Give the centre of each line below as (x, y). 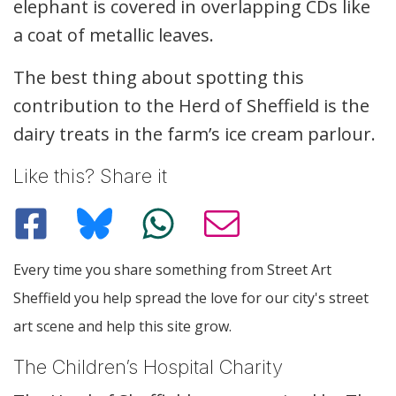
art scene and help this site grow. (122, 326)
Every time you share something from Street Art (172, 269)
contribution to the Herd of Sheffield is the (191, 106)
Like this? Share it (90, 176)
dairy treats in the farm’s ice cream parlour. (194, 134)
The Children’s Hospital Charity (148, 366)
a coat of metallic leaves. (114, 35)
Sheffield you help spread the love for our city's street (191, 297)
